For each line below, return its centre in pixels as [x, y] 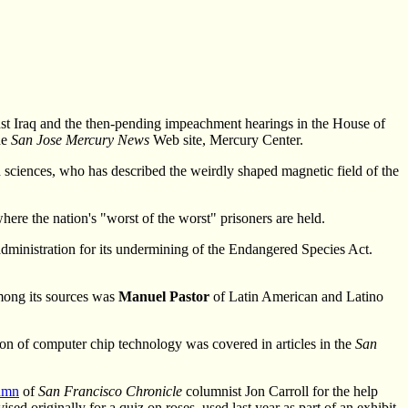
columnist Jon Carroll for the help [280, 391]
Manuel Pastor [164, 296]
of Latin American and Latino [296, 296]
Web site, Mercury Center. [226, 139]
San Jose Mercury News [80, 139]
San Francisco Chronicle [110, 391]
